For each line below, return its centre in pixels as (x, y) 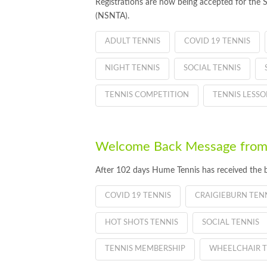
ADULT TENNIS (133, 41)
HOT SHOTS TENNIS (142, 222)
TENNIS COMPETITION (147, 95)
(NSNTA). (112, 16)
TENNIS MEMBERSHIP (145, 249)
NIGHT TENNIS (132, 68)
